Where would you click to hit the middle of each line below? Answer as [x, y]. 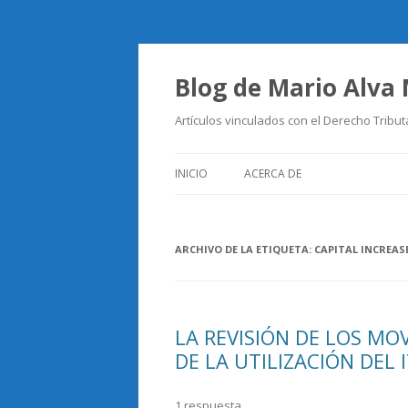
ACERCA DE [273, 173]
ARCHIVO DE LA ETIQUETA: [245, 249]
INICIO [191, 173]
